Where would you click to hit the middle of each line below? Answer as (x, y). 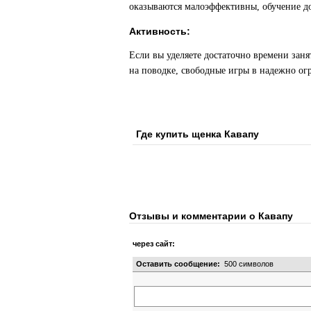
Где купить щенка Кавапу (197, 134)
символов (255, 264)
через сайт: (154, 244)
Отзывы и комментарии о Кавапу (211, 216)
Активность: (160, 31)
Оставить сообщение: (178, 264)
